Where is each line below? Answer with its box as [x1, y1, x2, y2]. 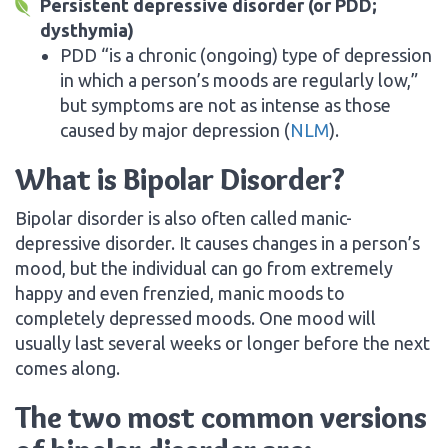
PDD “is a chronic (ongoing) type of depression [60, 44, 432, 65]
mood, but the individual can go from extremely [15, 257, 393, 278]
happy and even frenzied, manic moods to [15, 282, 345, 303]
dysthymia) [40, 19, 134, 40]
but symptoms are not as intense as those [60, 94, 391, 115]
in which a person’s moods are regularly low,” [60, 69, 418, 90]
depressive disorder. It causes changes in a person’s [15, 232, 420, 253]
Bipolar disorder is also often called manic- [15, 207, 352, 228]
